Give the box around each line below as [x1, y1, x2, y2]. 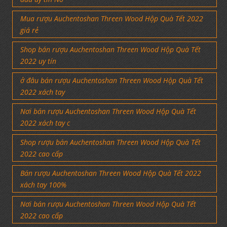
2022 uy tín [20, 56, 56, 66]
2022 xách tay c [20, 118, 70, 128]
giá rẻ [20, 25, 39, 35]
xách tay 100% [20, 179, 66, 190]
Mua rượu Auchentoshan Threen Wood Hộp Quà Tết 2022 [20, 13, 203, 23]
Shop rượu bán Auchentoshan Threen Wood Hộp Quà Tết [20, 137, 201, 147]
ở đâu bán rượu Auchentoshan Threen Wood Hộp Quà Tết [20, 75, 203, 85]
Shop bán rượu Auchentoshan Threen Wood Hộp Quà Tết [20, 44, 201, 54]
